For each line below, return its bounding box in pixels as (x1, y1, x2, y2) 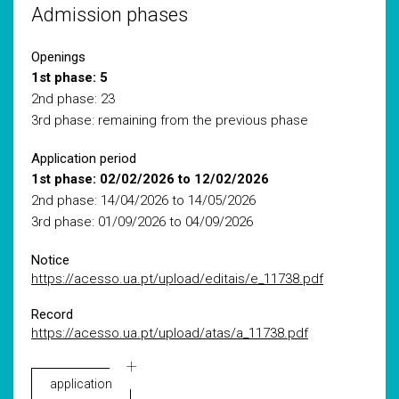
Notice (31, 252, 69, 268)
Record (31, 306, 73, 322)
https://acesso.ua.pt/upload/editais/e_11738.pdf (31, 271, 323, 287)
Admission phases (31, 4, 188, 26)
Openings (31, 49, 85, 65)
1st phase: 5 (31, 69, 108, 85)
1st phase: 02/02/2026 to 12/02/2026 (31, 171, 269, 187)
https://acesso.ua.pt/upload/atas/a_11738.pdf (31, 325, 308, 341)
